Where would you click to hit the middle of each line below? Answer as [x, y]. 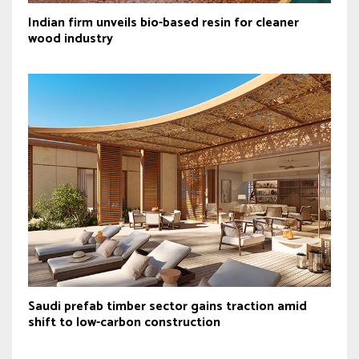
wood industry [71, 39]
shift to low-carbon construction [124, 323]
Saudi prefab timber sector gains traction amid [167, 307]
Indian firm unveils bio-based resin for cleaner [163, 23]
